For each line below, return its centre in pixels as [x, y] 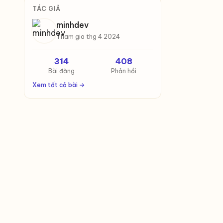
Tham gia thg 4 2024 [88, 37]
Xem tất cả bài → [58, 85]
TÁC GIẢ [47, 9]
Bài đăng [61, 71]
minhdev [72, 25]
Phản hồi [124, 71]
